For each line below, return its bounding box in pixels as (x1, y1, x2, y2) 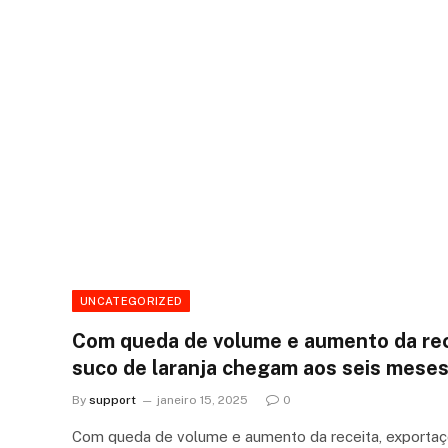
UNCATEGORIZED (80, 294, 183, 307)
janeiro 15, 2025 (157, 392, 248, 407)
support (89, 392, 136, 407)
